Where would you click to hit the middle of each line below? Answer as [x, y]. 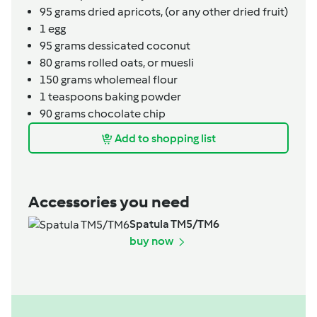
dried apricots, [125, 12]
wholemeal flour [135, 80]
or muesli [171, 63]
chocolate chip [126, 114]
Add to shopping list [165, 138]
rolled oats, [116, 63]
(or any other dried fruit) [226, 12]
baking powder [142, 97]
